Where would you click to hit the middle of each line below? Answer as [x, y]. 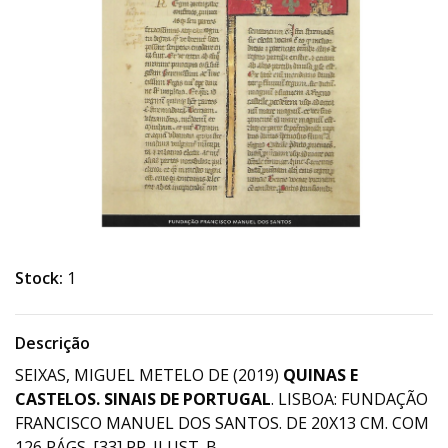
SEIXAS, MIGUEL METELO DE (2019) [149, 375]
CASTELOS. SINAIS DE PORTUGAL [143, 399]
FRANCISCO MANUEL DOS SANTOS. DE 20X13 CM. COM [222, 423]
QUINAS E [320, 375]
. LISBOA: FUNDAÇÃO [349, 399]
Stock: [39, 278]
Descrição [52, 343]
